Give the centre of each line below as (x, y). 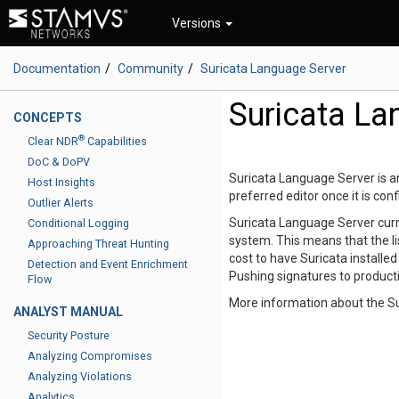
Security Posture (69, 335)
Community (151, 68)
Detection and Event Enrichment (108, 264)
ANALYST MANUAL (68, 312)
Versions (197, 23)
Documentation (57, 68)
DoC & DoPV (59, 162)
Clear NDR (53, 141)
